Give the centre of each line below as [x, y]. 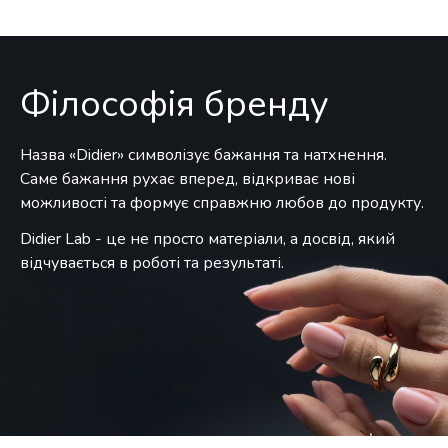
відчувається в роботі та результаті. [152, 263]
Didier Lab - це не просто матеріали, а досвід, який [208, 239]
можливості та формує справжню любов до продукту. [222, 203]
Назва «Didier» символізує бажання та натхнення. [204, 155]
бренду [267, 104]
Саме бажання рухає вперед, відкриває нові [188, 179]
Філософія [108, 104]
